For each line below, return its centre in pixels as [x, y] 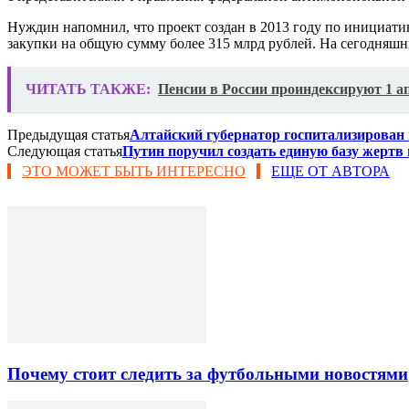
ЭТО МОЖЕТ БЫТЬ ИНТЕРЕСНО [134, 171]
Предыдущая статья [68, 134]
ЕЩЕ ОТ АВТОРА [330, 171]
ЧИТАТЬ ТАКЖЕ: [88, 89]
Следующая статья [65, 151]
